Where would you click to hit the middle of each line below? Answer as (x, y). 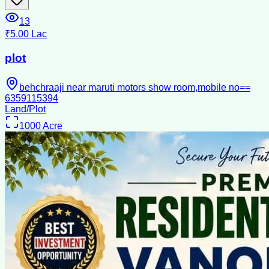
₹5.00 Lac (26, 34)
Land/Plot (25, 109)
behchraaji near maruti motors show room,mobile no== (135, 87)
